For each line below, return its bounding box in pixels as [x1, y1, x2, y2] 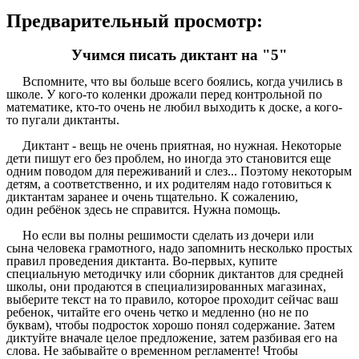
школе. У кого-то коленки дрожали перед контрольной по [6, 87, 322, 102]
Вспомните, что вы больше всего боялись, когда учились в [6, 75, 343, 89]
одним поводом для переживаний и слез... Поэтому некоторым [6, 164, 352, 179]
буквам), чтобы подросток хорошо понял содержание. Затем [6, 318, 335, 333]
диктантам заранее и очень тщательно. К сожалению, [6, 190, 298, 204]
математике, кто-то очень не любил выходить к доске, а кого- [6, 100, 342, 115]
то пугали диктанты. [6, 113, 123, 127]
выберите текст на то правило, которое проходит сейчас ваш [6, 292, 338, 307]
